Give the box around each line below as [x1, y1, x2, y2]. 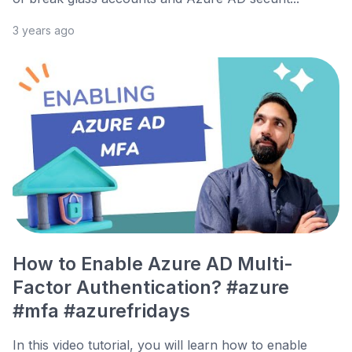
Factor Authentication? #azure [13, 276, 289, 299]
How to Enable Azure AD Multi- [13, 252, 293, 276]
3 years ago [13, 24, 75, 38]
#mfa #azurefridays [13, 299, 190, 323]
